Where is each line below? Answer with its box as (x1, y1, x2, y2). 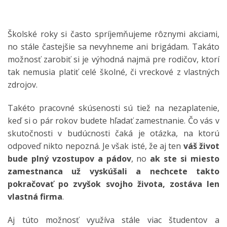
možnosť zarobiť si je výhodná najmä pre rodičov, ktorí (8, 54, 219, 65)
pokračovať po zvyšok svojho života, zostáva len (8, 178, 219, 190)
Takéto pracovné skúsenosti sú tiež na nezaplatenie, (8, 102, 219, 114)
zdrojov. (8, 79, 37, 91)
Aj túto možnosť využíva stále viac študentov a (8, 214, 219, 225)
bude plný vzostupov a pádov (8, 153, 131, 165)
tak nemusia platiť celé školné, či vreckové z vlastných (8, 66, 219, 78)
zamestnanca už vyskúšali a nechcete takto (8, 166, 219, 177)
